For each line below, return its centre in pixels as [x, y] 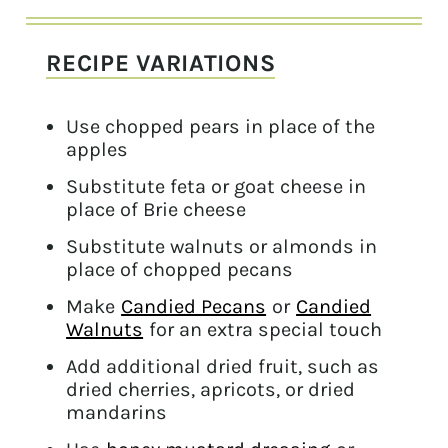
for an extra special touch [263, 330]
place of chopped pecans [180, 270]
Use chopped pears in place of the [221, 127]
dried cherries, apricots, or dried [211, 390]
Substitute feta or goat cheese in [216, 187]
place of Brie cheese [156, 210]
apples [97, 150]
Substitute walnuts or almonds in [222, 247]
